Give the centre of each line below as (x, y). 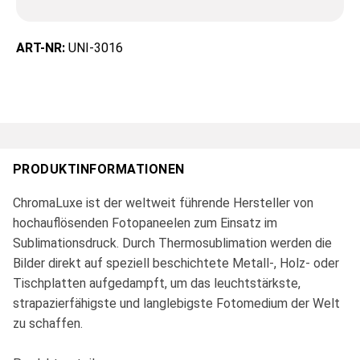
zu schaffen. (48, 324)
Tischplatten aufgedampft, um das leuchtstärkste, (157, 284)
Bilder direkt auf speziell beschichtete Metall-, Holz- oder (176, 264)
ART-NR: (42, 48)
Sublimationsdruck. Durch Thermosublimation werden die (172, 243)
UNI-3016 (96, 48)
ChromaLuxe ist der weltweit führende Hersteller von (163, 203)
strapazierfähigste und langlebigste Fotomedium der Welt (176, 304)
